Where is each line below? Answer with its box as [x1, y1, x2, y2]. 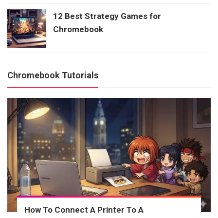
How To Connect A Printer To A [24, 204, 144, 215]
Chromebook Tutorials [7, 70, 98, 81]
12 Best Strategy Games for [53, 11, 161, 21]
